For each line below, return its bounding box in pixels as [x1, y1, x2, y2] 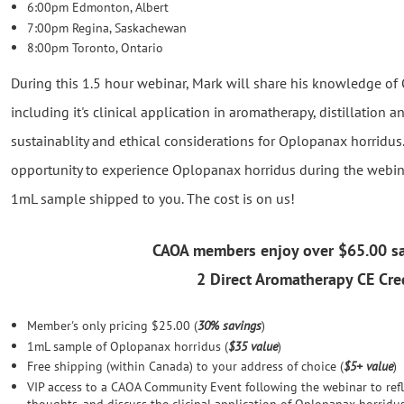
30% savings [197, 317, 262, 335]
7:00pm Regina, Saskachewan [27, 19, 188, 36]
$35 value [228, 337, 279, 354]
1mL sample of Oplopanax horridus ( [27, 337, 229, 354]
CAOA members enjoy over [152, 239, 339, 261]
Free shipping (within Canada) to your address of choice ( [27, 358, 344, 375]
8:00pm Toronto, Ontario [27, 40, 164, 57]
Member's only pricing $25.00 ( [27, 317, 198, 335]
